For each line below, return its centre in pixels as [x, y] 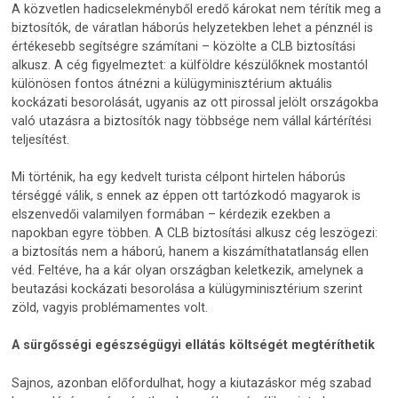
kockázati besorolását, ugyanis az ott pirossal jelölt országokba [195, 102]
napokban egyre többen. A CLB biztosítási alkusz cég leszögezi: [195, 233]
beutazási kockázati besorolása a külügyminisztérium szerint [187, 289]
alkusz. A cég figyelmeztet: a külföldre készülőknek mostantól [190, 64]
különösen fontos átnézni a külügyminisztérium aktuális [172, 83]
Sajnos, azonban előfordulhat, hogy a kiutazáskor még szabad [192, 382]
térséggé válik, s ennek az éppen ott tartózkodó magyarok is [187, 196]
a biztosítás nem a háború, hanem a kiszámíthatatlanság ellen [191, 252]
